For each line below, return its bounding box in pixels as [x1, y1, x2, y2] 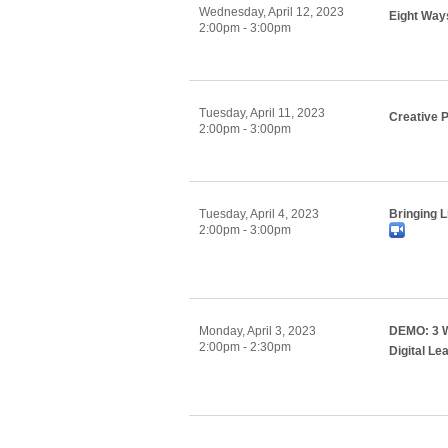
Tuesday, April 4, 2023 [199, 207, 319, 221]
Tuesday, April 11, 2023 [199, 106, 325, 120]
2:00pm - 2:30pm [199, 340, 291, 354]
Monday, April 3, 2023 [199, 324, 316, 338]
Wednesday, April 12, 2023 [199, 5, 344, 19]
